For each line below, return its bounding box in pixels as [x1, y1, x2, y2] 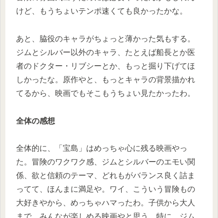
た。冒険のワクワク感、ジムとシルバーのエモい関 [16, 158, 195, 166]
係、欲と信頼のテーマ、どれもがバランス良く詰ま [16, 171, 195, 180]
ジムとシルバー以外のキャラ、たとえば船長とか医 [16, 48, 195, 56]
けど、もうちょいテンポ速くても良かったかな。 [16, 6, 187, 15]
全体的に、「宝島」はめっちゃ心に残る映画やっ [16, 144, 187, 153]
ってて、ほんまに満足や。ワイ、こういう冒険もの [16, 185, 195, 194]
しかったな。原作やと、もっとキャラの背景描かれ [16, 75, 195, 84]
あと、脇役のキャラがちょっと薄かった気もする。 [16, 34, 195, 43]
